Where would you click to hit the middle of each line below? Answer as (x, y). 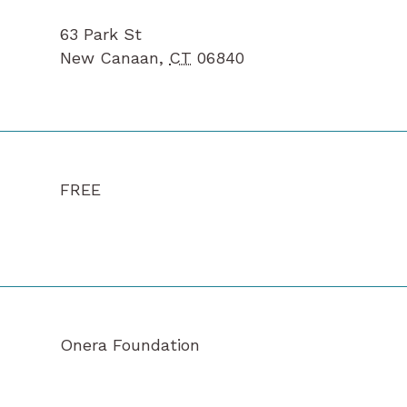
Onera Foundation (130, 345)
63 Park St (101, 34)
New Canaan (109, 58)
